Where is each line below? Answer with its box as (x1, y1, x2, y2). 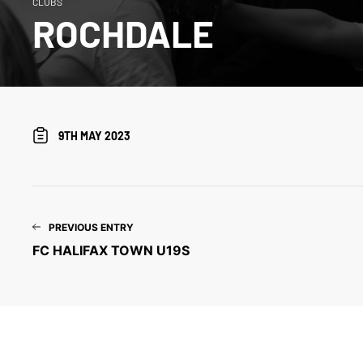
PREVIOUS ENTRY (49, 221, 135, 233)
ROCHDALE (32, 11, 215, 55)
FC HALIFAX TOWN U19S (32, 242, 190, 258)
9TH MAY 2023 (58, 129, 131, 143)
